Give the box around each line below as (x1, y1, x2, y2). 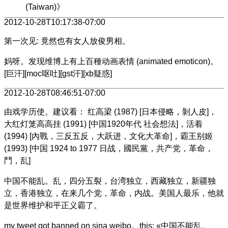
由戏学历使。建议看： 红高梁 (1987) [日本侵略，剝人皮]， (4, 107, 217, 116)
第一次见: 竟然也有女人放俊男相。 (4, 36, 130, 45)
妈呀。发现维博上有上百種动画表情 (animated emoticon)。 (4, 56, 218, 66)
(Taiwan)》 (25, 2, 65, 11)
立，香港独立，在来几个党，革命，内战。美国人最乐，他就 (4, 188, 224, 197)
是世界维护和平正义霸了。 (4, 201, 102, 210)
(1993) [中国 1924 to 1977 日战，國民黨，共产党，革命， (4, 144, 213, 153)
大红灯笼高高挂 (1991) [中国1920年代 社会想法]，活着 (4, 119, 203, 128)
